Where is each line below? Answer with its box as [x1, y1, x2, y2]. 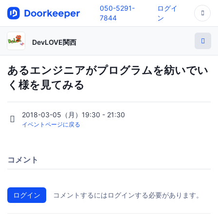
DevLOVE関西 [32, 37, 76, 46]
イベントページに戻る [22, 121, 80, 128]
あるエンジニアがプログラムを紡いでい [7, 64, 208, 76]
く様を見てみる [7, 78, 85, 91]
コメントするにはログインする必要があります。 [53, 191, 203, 200]
